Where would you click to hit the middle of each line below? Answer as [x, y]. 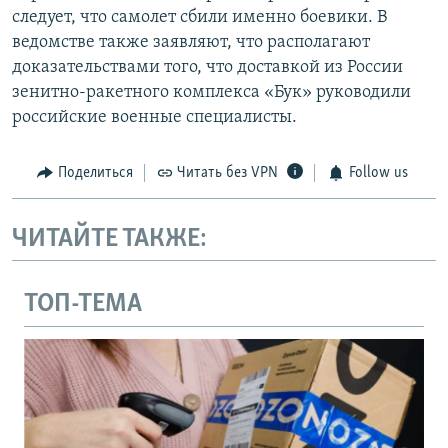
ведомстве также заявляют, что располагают [191, 43]
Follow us [378, 173]
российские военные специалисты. [154, 118]
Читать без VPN [227, 173]
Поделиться [95, 173]
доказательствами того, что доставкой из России [207, 68]
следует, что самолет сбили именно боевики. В [199, 18]
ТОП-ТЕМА [83, 305]
